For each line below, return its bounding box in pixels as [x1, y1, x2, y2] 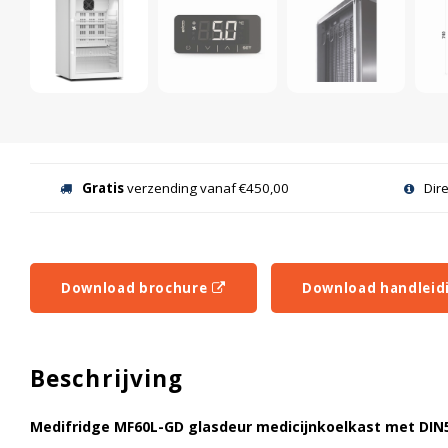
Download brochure [61, 279, 208, 298]
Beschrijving [30, 363, 184, 395]
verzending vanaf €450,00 [124, 179, 289, 198]
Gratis [82, 179, 124, 198]
